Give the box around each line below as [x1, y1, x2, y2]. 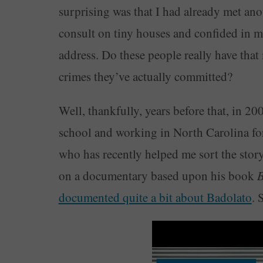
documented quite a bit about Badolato [58, 189, 252, 206]
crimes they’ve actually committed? [58, 68, 232, 85]
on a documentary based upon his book [58, 167, 257, 184]
